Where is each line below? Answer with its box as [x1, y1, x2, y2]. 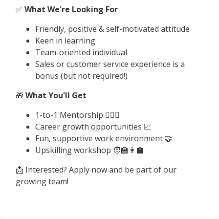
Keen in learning [35, 35, 95, 46]
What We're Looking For [24, 3, 118, 15]
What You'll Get [25, 89, 87, 101]
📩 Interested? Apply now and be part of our [16, 164, 176, 175]
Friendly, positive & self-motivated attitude [35, 23, 190, 34]
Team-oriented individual [35, 46, 127, 58]
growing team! [16, 175, 68, 187]
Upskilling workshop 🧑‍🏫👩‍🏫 [35, 144, 144, 155]
